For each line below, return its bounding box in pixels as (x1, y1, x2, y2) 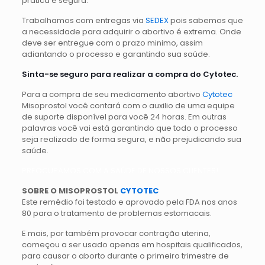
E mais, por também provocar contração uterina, (21, 227, 211, 239)
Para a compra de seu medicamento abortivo (21, 88, 202, 100)
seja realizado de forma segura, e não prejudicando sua (21, 133, 241, 145)
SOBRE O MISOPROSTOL (21, 185, 120, 196)
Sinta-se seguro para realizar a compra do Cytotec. (21, 68, 238, 80)
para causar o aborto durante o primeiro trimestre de (21, 250, 229, 261)
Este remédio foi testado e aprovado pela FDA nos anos (21, 196, 237, 208)
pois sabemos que (168, 14, 243, 26)
